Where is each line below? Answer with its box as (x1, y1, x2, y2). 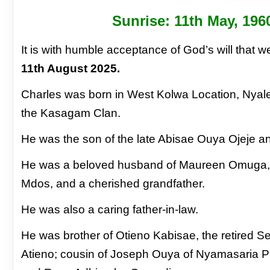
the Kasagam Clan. (21, 106, 121, 119)
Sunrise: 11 (111, 12, 189, 29)
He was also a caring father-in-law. (21, 202, 199, 216)
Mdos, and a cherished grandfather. (21, 177, 206, 190)
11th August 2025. (21, 61, 121, 75)
